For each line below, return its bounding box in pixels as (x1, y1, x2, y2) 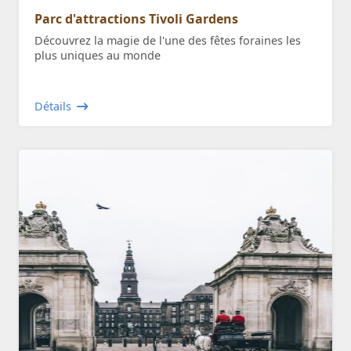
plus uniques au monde (34, 47, 161, 63)
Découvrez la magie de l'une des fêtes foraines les (34, 32, 301, 48)
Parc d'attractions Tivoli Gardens (34, 9, 238, 27)
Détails (34, 98, 71, 114)
